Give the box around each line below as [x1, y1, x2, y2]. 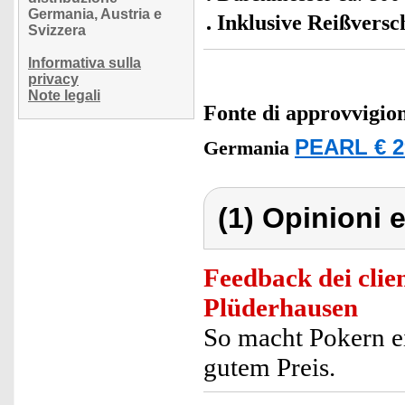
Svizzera [28, 23, 86, 38]
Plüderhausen [203, 293, 358, 322]
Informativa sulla [28, 55, 141, 71]
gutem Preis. [203, 353, 335, 381]
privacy [28, 71, 79, 87]
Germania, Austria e [28, 6, 162, 22]
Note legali [28, 88, 100, 103]
